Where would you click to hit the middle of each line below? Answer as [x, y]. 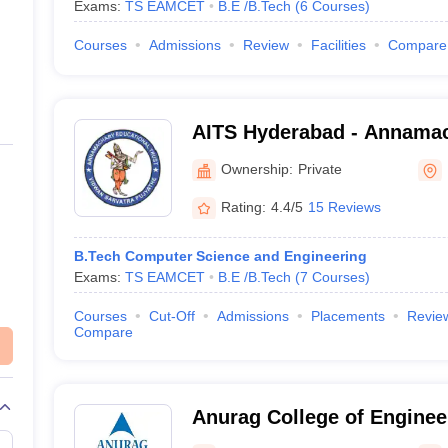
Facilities [338, 45]
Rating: [243, 206]
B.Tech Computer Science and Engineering [220, 256]
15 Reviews [344, 206]
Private [319, 168]
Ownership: [256, 168]
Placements [347, 316]
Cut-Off [171, 316]
